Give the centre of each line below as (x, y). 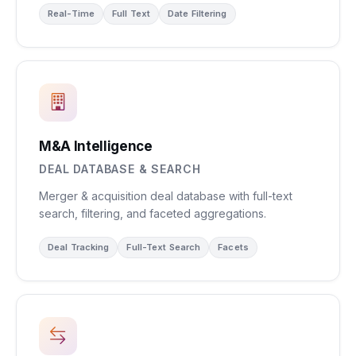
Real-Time (71, 14)
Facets (233, 247)
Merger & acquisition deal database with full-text (166, 196)
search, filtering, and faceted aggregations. (153, 213)
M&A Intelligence (96, 146)
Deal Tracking (79, 247)
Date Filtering (197, 14)
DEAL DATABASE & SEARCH (120, 169)
